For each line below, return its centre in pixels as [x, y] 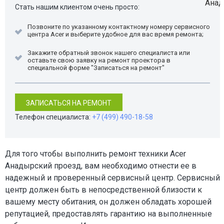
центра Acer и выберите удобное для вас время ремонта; [115, 34]
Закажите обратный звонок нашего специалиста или [109, 53]
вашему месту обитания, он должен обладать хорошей [108, 202]
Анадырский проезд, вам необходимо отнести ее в [101, 166]
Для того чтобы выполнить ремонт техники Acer [95, 154]
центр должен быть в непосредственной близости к [103, 190]
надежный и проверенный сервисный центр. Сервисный [112, 178]
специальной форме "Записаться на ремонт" [96, 68]
